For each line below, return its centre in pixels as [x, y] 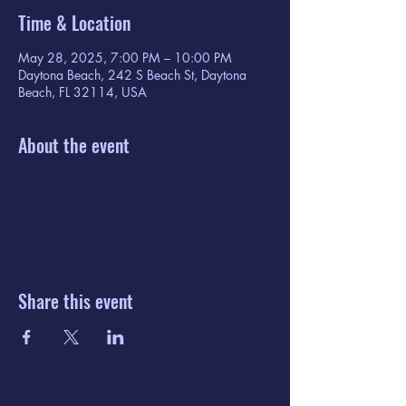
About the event [74, 145]
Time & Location [74, 23]
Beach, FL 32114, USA [82, 92]
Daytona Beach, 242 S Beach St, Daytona [132, 75]
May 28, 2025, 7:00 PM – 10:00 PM [125, 58]
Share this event [76, 301]
